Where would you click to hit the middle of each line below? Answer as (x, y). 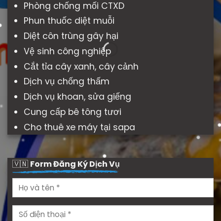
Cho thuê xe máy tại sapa (79, 127)
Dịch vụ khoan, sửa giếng (77, 97)
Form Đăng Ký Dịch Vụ (75, 164)
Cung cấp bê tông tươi (72, 112)
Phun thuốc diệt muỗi (69, 21)
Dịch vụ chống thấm (66, 82)
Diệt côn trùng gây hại (71, 36)
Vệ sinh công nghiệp (67, 51)
